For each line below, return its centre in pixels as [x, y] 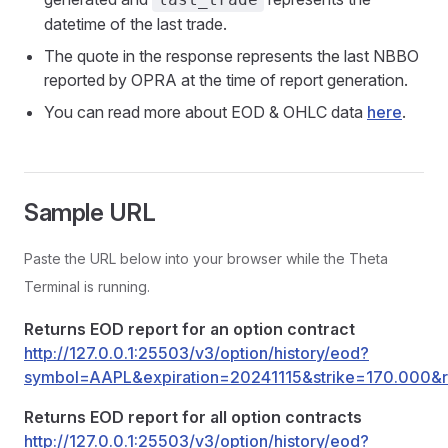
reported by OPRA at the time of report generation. [226, 80]
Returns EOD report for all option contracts [193, 417]
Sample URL [90, 212]
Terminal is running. [87, 286]
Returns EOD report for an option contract [189, 329]
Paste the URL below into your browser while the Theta [206, 258]
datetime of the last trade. [135, 24]
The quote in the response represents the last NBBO [231, 56]
